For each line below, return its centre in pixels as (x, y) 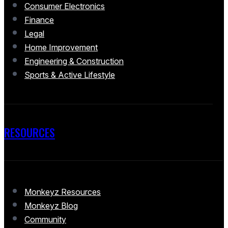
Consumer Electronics (65, 6)
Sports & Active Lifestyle (70, 75)
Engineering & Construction (74, 61)
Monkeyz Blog (51, 206)
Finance (39, 20)
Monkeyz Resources (63, 192)
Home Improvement (61, 47)
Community (45, 220)
